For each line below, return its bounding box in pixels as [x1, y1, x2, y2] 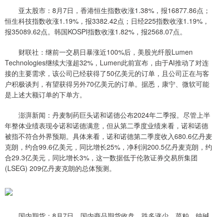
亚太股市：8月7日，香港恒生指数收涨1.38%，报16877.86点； [5, 5, 210, 15]
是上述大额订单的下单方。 [5, 90, 86, 100]
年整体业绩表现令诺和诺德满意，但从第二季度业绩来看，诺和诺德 [5, 121, 208, 131]
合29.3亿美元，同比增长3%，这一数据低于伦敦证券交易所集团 [5, 153, 198, 163]
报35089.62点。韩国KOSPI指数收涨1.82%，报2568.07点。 [5, 27, 186, 37]
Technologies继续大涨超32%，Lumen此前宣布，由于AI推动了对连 [5, 58, 209, 68]
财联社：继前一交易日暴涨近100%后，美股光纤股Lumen [5, 47, 193, 57]
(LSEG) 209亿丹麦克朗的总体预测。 [5, 163, 116, 173]
